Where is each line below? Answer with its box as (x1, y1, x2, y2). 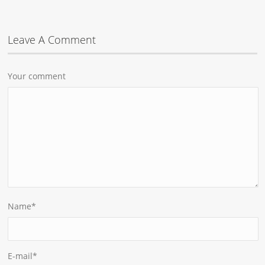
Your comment (8, 70, 66, 82)
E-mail (8, 250, 33, 261)
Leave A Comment (8, 32, 96, 47)
